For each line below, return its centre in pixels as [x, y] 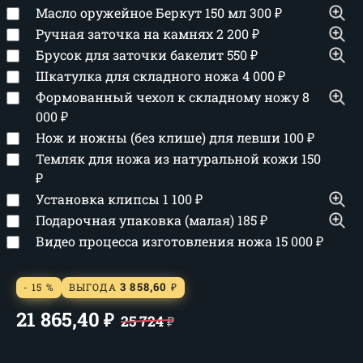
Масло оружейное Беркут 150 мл [143, 13]
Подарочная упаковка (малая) [137, 220]
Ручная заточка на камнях [126, 34]
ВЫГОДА [94, 287]
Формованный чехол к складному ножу [169, 97]
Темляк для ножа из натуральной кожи [169, 158]
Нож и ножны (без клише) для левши [160, 137]
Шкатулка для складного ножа [139, 76]
